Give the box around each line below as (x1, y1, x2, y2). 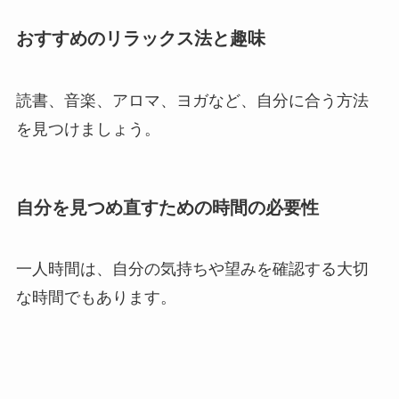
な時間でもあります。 (15, 289, 176, 307)
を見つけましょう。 (15, 119, 160, 138)
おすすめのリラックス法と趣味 (15, 28, 265, 49)
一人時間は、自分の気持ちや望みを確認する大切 (15, 260, 369, 279)
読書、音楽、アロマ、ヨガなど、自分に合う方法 (15, 91, 369, 110)
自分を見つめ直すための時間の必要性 (15, 197, 319, 217)
